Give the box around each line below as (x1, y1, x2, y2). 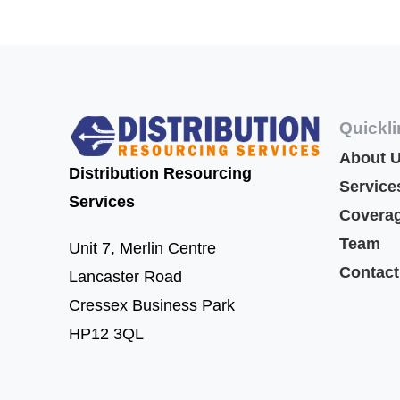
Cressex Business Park (69, 296, 236, 315)
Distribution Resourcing (69, 164, 253, 183)
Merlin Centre (120, 239, 217, 258)
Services (69, 193, 136, 212)
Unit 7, (69, 239, 121, 258)
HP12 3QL (69, 325, 145, 344)
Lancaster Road (69, 268, 183, 287)
